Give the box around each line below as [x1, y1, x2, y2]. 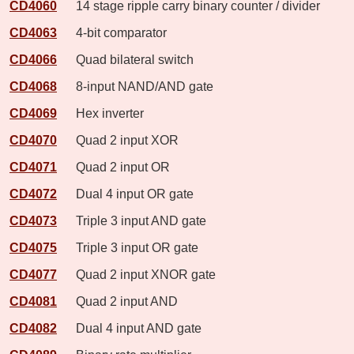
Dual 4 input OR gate [60, 186, 194, 201]
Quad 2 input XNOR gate [60, 267, 216, 281]
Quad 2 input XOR [60, 133, 179, 147]
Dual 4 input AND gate [60, 321, 201, 335]
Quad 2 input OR [60, 160, 170, 174]
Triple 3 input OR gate [60, 240, 198, 254]
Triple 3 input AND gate [60, 213, 206, 228]
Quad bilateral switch [60, 52, 194, 66]
